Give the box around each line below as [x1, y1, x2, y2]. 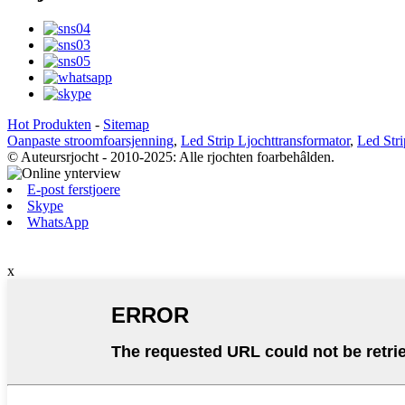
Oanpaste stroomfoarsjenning [7, 132, 174, 148]
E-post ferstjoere [27, 181, 120, 197]
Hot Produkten [7, 116, 91, 132]
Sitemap [103, 116, 149, 132]
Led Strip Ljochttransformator [181, 132, 350, 148]
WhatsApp [27, 213, 89, 230]
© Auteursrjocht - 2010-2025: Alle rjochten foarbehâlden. [7, 148, 334, 165]
